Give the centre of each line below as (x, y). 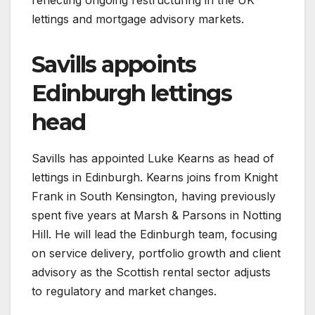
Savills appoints (114, 64)
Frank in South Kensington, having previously (154, 196)
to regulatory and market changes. (124, 291)
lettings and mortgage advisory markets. (138, 19)
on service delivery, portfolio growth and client (156, 253)
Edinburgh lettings (132, 93)
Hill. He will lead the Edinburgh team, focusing (154, 234)
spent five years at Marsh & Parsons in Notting (156, 215)
